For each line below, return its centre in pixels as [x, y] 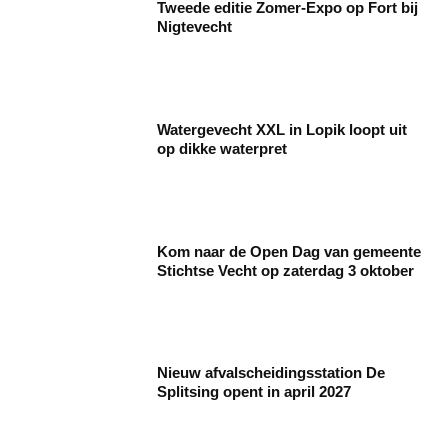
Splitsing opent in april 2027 [254, 392]
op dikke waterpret [222, 149]
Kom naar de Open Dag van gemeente [289, 251]
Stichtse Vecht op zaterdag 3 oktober [286, 270]
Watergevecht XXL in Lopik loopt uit [282, 130]
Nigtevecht [195, 27]
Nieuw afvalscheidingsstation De [271, 373]
